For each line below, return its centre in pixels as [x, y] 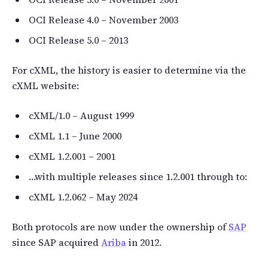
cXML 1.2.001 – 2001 [72, 156]
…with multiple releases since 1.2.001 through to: [138, 176]
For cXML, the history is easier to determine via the [129, 70]
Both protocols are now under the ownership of [120, 226]
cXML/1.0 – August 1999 [81, 115]
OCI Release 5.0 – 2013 [78, 40]
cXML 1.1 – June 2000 [75, 135]
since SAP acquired [57, 242]
